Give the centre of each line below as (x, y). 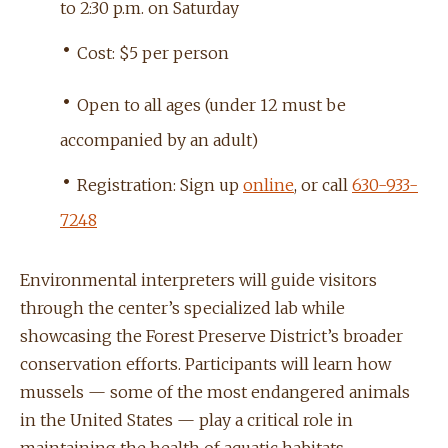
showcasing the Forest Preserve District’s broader (211, 336)
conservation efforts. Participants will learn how (205, 364)
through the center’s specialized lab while (182, 308)
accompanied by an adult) (159, 140)
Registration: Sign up (158, 185)
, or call (323, 185)
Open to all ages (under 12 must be (209, 105)
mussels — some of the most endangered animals (215, 392)
